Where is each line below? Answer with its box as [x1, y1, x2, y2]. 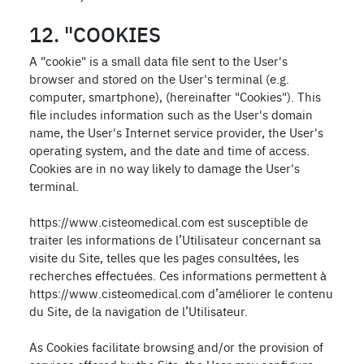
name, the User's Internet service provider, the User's [29, 123, 323, 141]
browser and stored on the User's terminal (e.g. [29, 70, 289, 87]
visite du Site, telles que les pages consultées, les [29, 249, 299, 266]
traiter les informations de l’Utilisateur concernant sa [29, 231, 321, 248]
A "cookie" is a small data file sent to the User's [29, 52, 288, 69]
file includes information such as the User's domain [29, 106, 313, 123]
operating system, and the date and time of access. [29, 141, 310, 158]
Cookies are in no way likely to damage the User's [29, 159, 300, 176]
